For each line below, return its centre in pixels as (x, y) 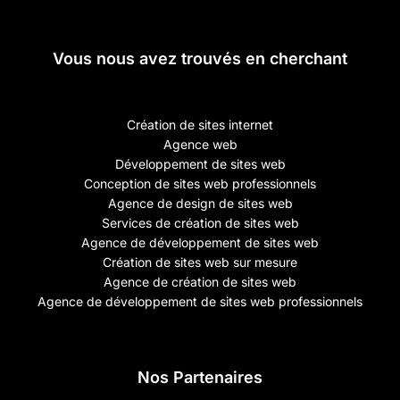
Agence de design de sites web (200, 203)
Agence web (200, 144)
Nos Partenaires (200, 377)
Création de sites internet (200, 124)
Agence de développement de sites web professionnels (200, 301)
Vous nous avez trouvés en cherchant (200, 58)
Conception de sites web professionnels (200, 183)
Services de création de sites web (200, 222)
